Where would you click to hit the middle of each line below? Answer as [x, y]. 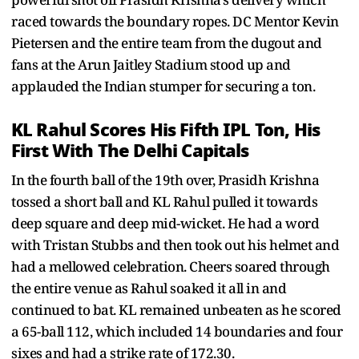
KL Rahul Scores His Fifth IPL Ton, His [166, 129]
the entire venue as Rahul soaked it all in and [149, 288]
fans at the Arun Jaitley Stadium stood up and [151, 64]
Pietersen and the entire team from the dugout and [167, 42]
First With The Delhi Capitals [130, 150]
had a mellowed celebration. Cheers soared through [171, 266]
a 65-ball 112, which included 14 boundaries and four [177, 331]
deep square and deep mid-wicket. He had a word [165, 223]
